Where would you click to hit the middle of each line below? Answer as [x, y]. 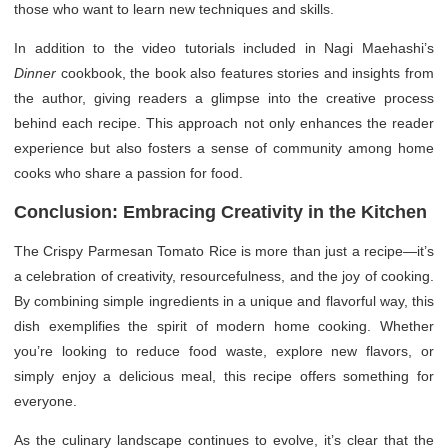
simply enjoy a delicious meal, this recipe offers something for [224, 375]
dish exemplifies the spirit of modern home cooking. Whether [224, 325]
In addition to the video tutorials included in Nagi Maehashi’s [224, 47]
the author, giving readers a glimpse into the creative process [224, 97]
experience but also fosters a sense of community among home [224, 147]
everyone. [45, 400]
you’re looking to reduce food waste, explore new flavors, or [224, 350]
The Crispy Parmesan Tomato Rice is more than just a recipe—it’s [224, 250]
